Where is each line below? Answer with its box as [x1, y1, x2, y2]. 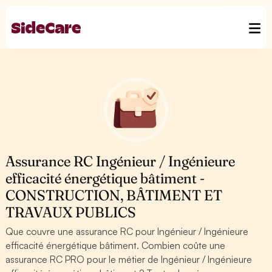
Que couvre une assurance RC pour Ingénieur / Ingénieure [5, 225, 249, 237]
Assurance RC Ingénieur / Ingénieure [5, 152, 236, 170]
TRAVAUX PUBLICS [5, 203, 137, 221]
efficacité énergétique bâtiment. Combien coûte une [5, 239, 226, 251]
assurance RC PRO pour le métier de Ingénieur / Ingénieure [5, 253, 253, 265]
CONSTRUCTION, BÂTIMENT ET [5, 186, 223, 204]
